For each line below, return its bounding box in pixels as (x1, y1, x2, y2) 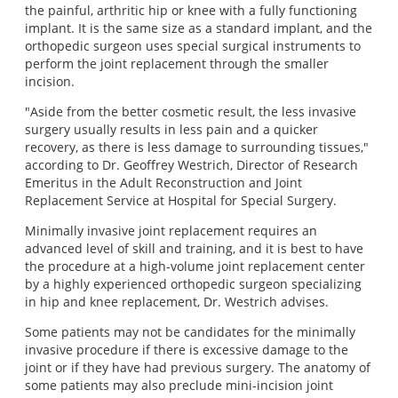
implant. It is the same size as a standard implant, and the (25, 20, 372, 36)
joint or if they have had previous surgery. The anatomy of (25, 359, 370, 376)
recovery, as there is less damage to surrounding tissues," (25, 139, 369, 155)
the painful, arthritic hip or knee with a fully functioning (25, 2, 357, 19)
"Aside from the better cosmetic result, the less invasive (25, 103, 356, 120)
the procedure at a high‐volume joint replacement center (25, 258, 365, 275)
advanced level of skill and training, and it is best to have (25, 240, 363, 257)
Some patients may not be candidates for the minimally (25, 323, 355, 340)
